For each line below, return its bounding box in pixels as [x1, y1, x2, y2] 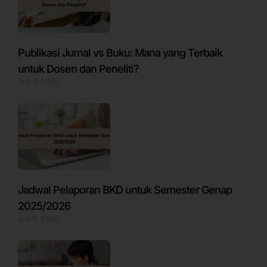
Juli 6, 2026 [18, 213, 59, 223]
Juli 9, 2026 [18, 77, 59, 86]
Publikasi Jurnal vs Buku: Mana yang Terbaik [18, 46, 222, 60]
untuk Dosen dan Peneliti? [18, 63, 139, 76]
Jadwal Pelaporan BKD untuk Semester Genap [18, 183, 232, 196]
